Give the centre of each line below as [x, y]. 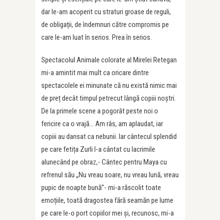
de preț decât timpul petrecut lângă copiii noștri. [109, 98]
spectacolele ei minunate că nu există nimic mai [109, 85]
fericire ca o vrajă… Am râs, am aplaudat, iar [102, 124]
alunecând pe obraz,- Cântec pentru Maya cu [104, 162]
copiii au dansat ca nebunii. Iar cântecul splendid [109, 136]
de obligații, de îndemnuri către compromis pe [105, 24]
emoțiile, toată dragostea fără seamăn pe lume [107, 200]
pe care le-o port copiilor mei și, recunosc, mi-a [108, 213]
